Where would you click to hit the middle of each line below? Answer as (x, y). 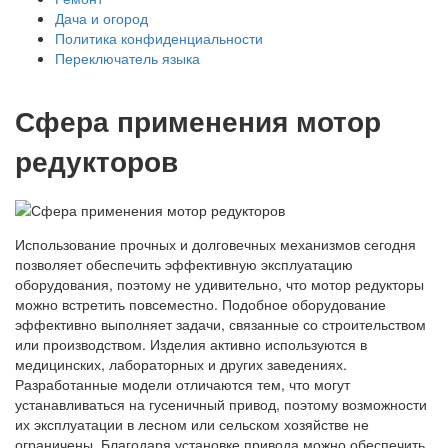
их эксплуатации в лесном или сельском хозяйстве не (192, 423)
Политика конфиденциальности (159, 38)
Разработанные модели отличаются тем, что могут (182, 383)
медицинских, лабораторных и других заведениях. (181, 363)
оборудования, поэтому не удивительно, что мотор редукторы (219, 283)
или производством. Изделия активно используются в (191, 343)
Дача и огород (101, 18)
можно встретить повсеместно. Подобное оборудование (200, 303)
